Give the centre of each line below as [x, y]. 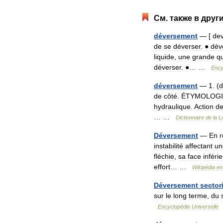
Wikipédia [204, 167]
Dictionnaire [190, 117]
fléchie [164, 156]
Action [204, 107]
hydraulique [172, 107]
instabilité [168, 146]
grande [203, 57]
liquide [164, 57]
